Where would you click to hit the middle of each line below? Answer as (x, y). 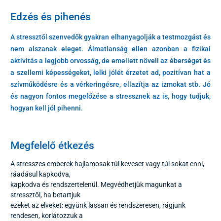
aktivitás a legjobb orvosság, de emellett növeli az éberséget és (110, 61)
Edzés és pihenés (51, 17)
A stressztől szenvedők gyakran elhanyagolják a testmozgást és (110, 37)
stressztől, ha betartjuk (45, 195)
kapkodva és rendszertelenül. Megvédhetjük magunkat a (96, 185)
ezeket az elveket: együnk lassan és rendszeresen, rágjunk (98, 205)
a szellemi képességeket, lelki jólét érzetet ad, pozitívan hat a (110, 73)
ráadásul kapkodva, (40, 174)
